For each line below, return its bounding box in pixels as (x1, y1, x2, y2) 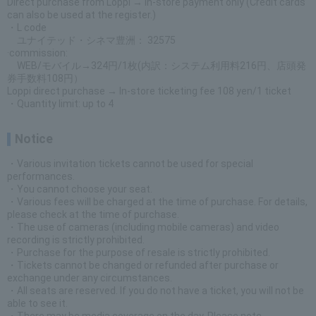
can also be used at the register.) (7, 9, 156, 20)
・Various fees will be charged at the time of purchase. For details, (7, 196, 308, 207)
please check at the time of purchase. (7, 209, 179, 220)
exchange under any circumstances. (7, 272, 172, 284)
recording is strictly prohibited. (7, 234, 145, 245)
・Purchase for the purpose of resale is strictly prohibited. (7, 247, 270, 258)
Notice (15, 132, 53, 146)
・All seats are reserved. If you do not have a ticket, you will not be (7, 285, 304, 296)
